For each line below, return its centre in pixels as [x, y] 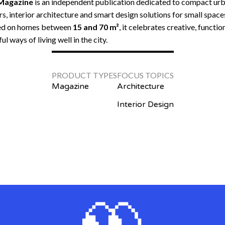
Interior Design [145, 105]
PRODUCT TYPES [84, 75]
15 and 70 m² [96, 27]
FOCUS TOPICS [145, 75]
